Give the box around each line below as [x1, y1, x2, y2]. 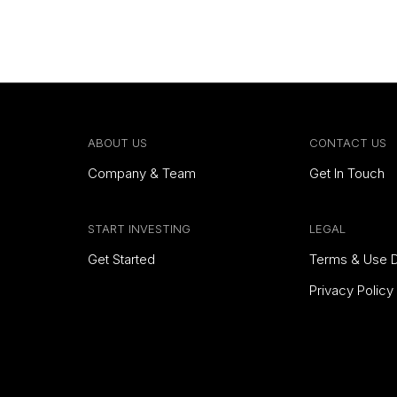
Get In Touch [309, 165, 385, 182]
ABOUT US [87, 136, 147, 150]
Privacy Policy [309, 282, 394, 299]
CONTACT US [309, 136, 387, 150]
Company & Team [87, 165, 196, 182]
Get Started [87, 251, 155, 268]
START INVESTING [87, 222, 191, 236]
